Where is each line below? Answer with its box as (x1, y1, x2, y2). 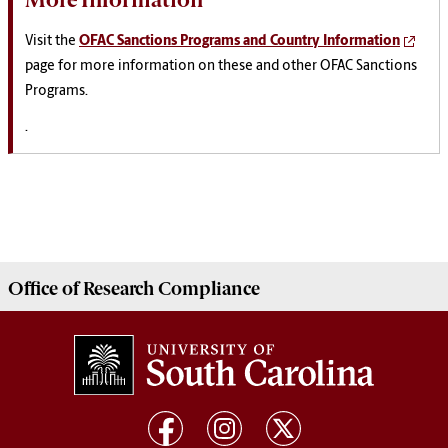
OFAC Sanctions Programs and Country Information (79, 34, 400, 50)
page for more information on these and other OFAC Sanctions (25, 59, 417, 75)
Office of (8, 278, 83, 301)
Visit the (25, 34, 79, 50)
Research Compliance (83, 278, 260, 301)
